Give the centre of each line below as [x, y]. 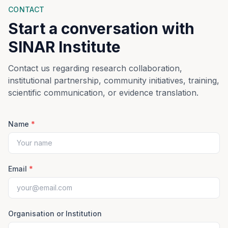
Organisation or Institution [55, 213]
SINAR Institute [64, 47]
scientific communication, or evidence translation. [103, 93]
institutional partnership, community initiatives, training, [114, 80]
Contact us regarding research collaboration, [95, 68]
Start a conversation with [101, 28]
